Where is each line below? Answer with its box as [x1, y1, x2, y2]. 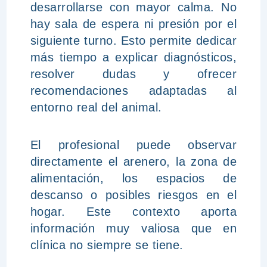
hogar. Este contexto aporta [30, 205, 237, 218]
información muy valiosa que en [30, 222, 237, 235]
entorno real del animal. [30, 101, 162, 114]
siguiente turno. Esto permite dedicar [30, 34, 237, 47]
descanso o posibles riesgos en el [30, 188, 237, 201]
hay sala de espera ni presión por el [30, 17, 237, 30]
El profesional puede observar [30, 138, 237, 151]
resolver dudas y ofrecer [30, 67, 237, 80]
